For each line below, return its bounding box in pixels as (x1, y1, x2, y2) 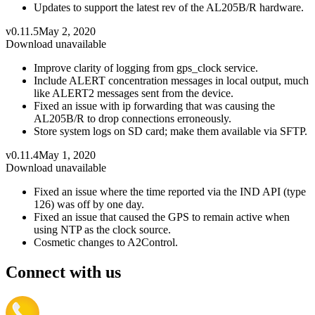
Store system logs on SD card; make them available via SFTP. (34, 124, 307, 137)
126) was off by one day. (34, 198, 144, 210)
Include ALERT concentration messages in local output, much (34, 74, 309, 86)
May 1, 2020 (39, 148, 96, 161)
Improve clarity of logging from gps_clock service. (34, 61, 258, 74)
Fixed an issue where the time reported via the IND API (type (34, 185, 306, 198)
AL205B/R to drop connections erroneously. (34, 112, 231, 124)
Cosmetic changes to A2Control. (34, 236, 178, 248)
